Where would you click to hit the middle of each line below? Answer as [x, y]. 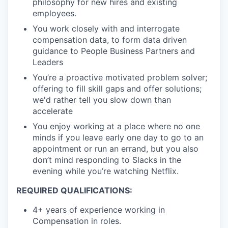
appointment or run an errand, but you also [116, 148]
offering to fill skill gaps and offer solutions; [117, 88]
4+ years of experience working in [99, 209]
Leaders [48, 62]
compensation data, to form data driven [110, 39]
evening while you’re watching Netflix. [106, 171]
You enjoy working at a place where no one [116, 126]
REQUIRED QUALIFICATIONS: [74, 190]
